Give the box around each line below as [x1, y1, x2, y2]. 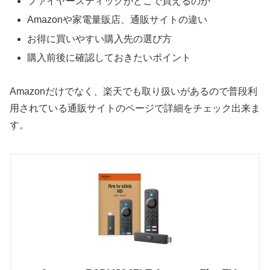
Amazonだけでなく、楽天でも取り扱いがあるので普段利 [10, 86, 257, 97]
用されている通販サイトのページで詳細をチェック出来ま [10, 103, 260, 114]
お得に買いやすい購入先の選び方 [27, 33, 172, 44]
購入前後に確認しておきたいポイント [27, 52, 192, 63]
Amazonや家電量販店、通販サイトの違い [27, 14, 208, 25]
